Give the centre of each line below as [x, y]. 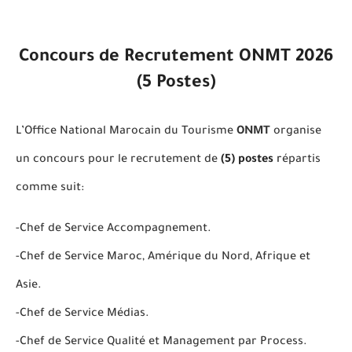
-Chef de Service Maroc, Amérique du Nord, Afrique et [163, 257]
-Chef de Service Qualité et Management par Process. [161, 342]
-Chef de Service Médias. [82, 314]
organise [296, 132]
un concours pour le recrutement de [118, 160]
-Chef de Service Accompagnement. [114, 229]
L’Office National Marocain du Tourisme [126, 132]
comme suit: [50, 188]
